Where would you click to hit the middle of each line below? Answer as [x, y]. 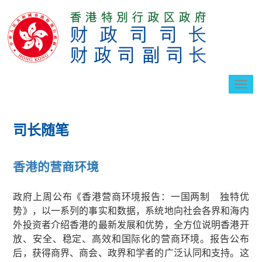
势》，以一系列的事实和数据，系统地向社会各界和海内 [131, 210]
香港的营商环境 [56, 166]
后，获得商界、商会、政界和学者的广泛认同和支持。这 [131, 252]
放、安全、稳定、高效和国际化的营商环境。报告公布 [131, 238]
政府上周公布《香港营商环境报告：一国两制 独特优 [131, 196]
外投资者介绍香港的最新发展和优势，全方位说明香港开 [131, 224]
